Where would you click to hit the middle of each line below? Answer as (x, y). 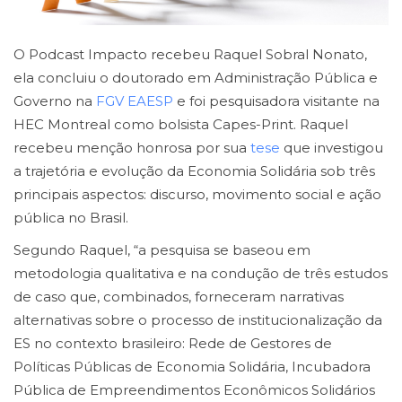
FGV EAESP (135, 100)
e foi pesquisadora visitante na (276, 100)
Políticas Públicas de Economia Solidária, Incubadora (192, 367)
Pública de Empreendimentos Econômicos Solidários (194, 390)
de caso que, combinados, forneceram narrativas (179, 297)
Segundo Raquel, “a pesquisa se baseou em (162, 250)
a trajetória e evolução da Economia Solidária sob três (194, 170)
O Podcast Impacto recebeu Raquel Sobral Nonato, (190, 54)
